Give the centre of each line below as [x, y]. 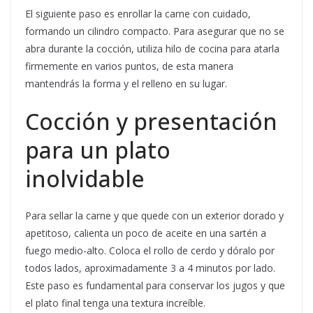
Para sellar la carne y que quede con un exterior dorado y [154, 216]
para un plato [98, 150]
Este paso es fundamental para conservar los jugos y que [155, 286]
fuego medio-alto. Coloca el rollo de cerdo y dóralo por [150, 251]
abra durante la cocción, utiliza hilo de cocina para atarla [152, 49]
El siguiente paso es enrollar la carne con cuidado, [138, 14]
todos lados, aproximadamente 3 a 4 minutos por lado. [150, 268]
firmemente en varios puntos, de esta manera [129, 66]
